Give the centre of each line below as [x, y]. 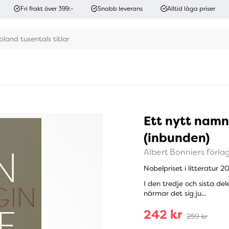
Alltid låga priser [191, 8]
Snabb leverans [120, 8]
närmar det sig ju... [175, 193]
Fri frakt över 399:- [47, 8]
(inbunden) [176, 138]
